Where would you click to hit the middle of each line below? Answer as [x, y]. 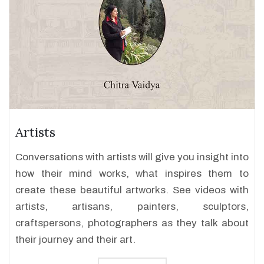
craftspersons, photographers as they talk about [132, 223]
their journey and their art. [75, 240]
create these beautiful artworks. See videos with [132, 190]
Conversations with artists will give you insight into [132, 157]
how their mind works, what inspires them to [132, 174]
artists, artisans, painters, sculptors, [132, 207]
